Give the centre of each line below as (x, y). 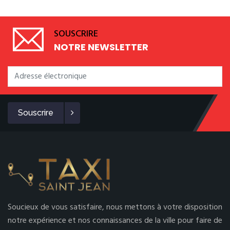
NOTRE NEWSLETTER (101, 47)
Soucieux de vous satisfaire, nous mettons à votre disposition (115, 207)
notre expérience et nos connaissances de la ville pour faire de (115, 221)
